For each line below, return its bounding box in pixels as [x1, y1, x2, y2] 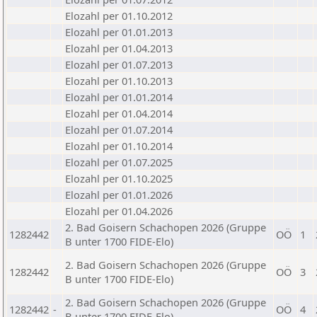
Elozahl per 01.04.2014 [65, 106, 173, 120]
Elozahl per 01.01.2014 [65, 90, 173, 104]
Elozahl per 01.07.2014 [65, 122, 173, 137]
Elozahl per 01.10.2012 [65, 8, 173, 23]
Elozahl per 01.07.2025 [65, 155, 173, 169]
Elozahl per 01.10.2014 [65, 139, 173, 153]
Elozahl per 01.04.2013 [65, 41, 173, 55]
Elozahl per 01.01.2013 [65, 25, 173, 39]
